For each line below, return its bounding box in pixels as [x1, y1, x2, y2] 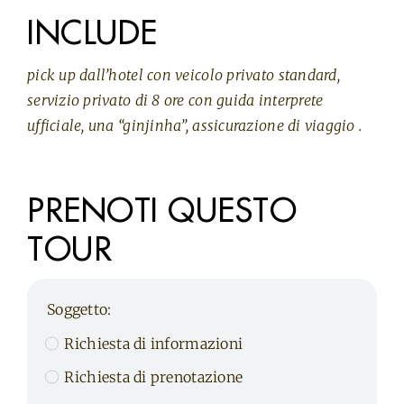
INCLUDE [26, 16, 158, 50]
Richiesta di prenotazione [64, 368, 243, 387]
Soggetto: [46, 299, 112, 318]
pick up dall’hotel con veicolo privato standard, [26, 65, 340, 84]
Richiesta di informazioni [64, 335, 243, 353]
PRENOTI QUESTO [26, 194, 298, 227]
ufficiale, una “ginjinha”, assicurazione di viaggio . [26, 115, 363, 134]
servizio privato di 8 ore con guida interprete [26, 90, 324, 109]
